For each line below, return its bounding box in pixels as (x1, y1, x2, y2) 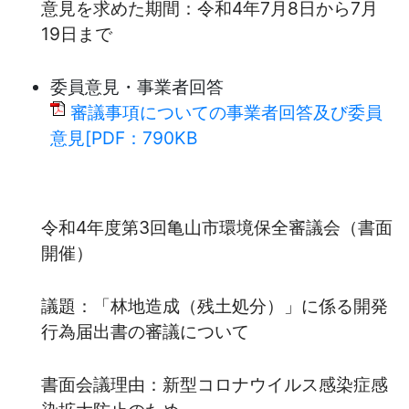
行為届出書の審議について (41, 320, 249, 342)
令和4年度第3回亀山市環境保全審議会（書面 (41, 215, 393, 238)
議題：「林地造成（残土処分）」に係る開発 (41, 294, 388, 317)
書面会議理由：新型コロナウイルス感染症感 (41, 372, 388, 395)
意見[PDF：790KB (50, 126, 197, 149)
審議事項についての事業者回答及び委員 (70, 100, 383, 123)
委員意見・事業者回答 (50, 75, 224, 98)
